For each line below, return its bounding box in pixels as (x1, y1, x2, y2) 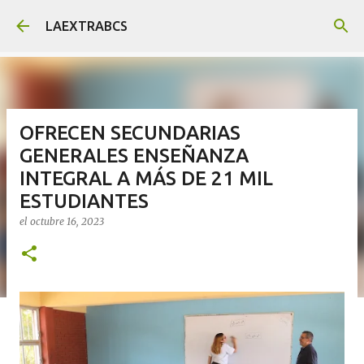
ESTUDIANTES (19, 190, 149, 212)
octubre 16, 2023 (30, 215, 104, 227)
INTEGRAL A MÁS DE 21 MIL (19, 167, 273, 189)
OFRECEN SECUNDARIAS (19, 122, 240, 144)
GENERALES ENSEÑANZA (19, 145, 249, 167)
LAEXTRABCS (45, 19, 128, 33)
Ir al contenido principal (112, 13, 252, 28)
